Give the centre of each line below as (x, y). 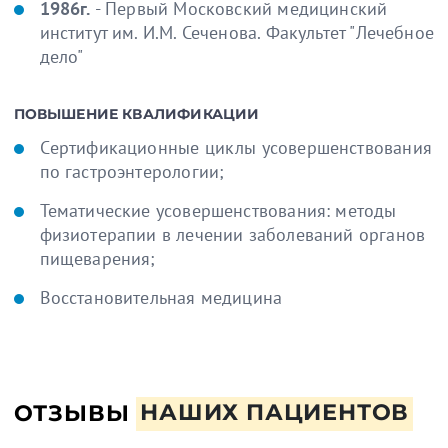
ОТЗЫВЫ (75, 412)
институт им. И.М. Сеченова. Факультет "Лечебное (236, 32)
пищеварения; (97, 258)
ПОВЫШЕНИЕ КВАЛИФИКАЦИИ (136, 113)
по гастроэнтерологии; (132, 171)
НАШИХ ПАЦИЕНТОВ (275, 412)
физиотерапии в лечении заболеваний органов (232, 234)
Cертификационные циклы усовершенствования (235, 147)
